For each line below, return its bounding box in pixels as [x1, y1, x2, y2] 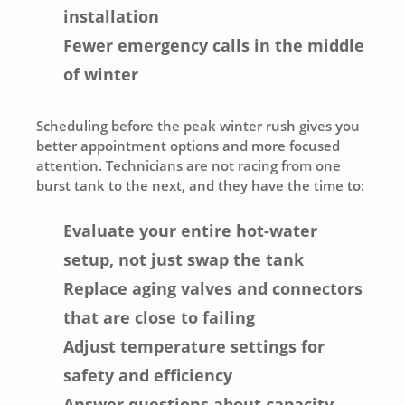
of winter [63, 63, 139, 86]
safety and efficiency [63, 363, 233, 386]
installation [63, 5, 160, 28]
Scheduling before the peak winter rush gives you [36, 117, 361, 136]
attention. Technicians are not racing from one [36, 156, 342, 175]
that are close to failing [63, 306, 256, 328]
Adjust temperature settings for [63, 334, 325, 357]
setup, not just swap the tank [63, 248, 305, 270]
